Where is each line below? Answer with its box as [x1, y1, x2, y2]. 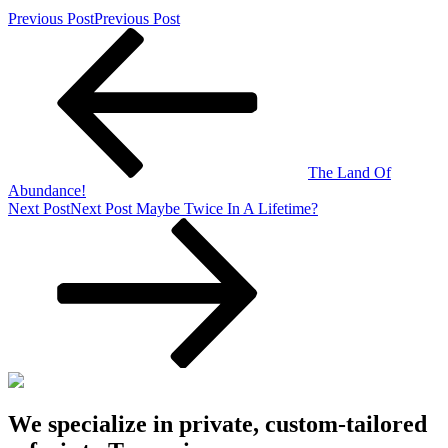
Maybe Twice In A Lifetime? [136, 199, 318, 217]
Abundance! [8, 181, 86, 199]
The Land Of [308, 163, 391, 181]
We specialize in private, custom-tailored [8, 411, 427, 438]
